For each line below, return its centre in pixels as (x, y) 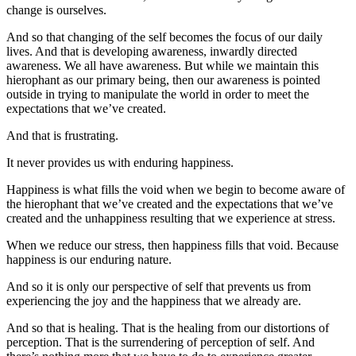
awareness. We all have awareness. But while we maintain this (163, 66)
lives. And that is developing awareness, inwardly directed (152, 52)
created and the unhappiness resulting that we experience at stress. (171, 219)
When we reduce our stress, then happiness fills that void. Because (172, 246)
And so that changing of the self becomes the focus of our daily (164, 37)
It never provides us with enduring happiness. (120, 163)
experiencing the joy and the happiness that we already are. (154, 301)
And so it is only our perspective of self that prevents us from (159, 287)
